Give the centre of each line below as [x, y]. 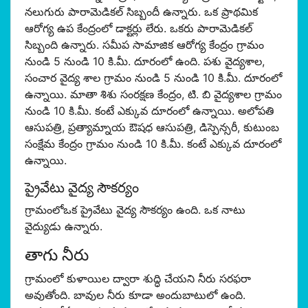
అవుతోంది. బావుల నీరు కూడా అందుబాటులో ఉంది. [135, 295]
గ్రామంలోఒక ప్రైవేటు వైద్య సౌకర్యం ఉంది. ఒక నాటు [135, 210]
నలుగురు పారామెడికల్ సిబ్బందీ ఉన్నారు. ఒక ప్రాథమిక [141, 12]
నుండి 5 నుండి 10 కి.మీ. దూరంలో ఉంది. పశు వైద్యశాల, [145, 61]
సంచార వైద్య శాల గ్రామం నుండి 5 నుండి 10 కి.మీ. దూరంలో [153, 78]
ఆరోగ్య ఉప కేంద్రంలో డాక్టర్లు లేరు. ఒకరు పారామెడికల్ [139, 28]
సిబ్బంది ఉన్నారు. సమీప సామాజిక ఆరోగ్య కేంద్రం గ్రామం [144, 45]
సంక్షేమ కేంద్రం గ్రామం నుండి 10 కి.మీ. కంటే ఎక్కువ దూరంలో [153, 144]
